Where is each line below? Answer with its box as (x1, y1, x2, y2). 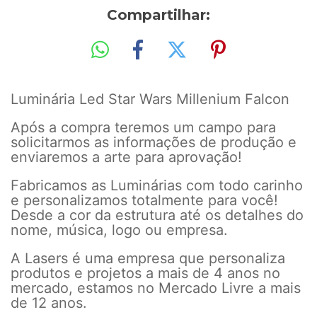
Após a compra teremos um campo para (11, 118, 276, 136)
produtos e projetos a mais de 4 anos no (11, 264, 280, 282)
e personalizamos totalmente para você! (11, 191, 278, 209)
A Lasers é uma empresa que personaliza (11, 249, 285, 267)
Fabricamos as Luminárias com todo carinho (11, 176, 303, 194)
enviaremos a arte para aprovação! (11, 148, 242, 166)
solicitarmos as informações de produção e (11, 133, 296, 151)
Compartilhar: (107, 6, 210, 23)
